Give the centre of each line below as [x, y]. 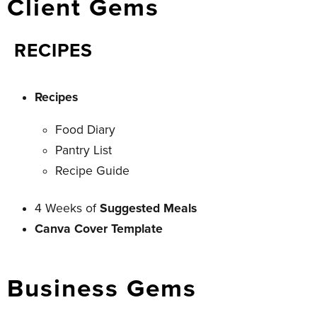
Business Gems [102, 288]
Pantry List [84, 151]
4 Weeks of [68, 208]
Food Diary [86, 130]
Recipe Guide [93, 171]
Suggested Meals [149, 208]
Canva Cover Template [99, 229]
